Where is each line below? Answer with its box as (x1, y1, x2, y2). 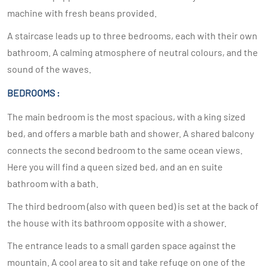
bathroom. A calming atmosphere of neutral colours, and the (7, 46, 258, 58)
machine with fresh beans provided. (7, 7, 157, 18)
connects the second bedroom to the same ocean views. (7, 144, 243, 156)
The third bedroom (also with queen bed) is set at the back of (7, 200, 259, 212)
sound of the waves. (7, 63, 91, 74)
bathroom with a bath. (7, 178, 98, 189)
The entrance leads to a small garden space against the (7, 240, 236, 251)
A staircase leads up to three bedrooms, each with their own (7, 30, 257, 41)
